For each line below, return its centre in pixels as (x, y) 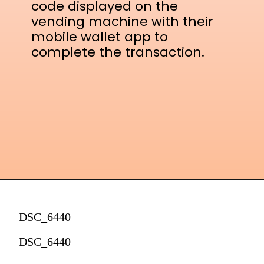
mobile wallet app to (100, 37)
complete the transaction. (118, 52)
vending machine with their (123, 22)
